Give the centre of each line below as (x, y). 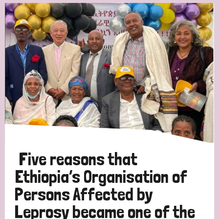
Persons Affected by (84, 194)
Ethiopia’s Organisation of (101, 176)
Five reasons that (78, 159)
